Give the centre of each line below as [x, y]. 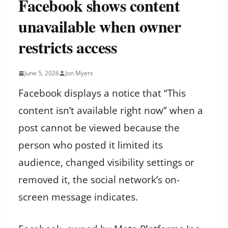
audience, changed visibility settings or [106, 162]
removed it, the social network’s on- [99, 180]
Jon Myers [79, 73]
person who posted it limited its [91, 145]
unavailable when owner [99, 26]
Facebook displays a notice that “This [102, 93]
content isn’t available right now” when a [111, 110]
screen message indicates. [78, 197]
